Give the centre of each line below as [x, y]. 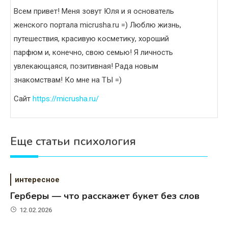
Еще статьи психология [73, 141]
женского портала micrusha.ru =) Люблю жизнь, [97, 25]
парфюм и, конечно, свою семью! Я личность [93, 52]
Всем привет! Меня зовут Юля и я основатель [94, 11]
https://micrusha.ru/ [66, 98]
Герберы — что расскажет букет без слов [105, 196]
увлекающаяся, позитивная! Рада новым [86, 66]
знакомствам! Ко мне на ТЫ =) [68, 80]
